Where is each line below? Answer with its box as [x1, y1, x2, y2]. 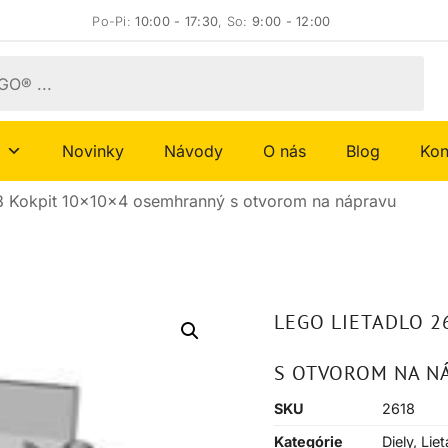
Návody [164, 141, 223, 162]
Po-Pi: [92, 14, 136, 29]
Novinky [62, 141, 124, 162]
